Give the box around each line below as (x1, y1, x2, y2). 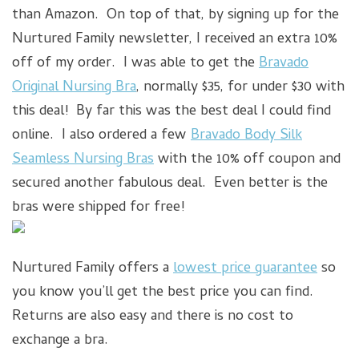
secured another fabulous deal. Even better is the (12, 172, 328, 196)
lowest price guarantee (173, 257, 317, 281)
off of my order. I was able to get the (12, 52, 259, 76)
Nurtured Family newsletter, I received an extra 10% (12, 28, 337, 52)
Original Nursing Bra (12, 76, 136, 100)
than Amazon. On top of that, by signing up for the (12, 4, 339, 28)
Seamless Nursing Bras (12, 148, 154, 172)
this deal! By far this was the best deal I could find (12, 100, 331, 124)
